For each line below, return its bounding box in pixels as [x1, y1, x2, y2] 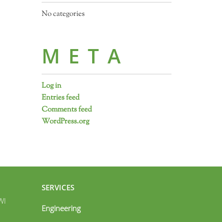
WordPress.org [41, 116, 89, 127]
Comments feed [41, 105, 92, 115]
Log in [41, 81, 61, 91]
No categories [41, 9, 85, 19]
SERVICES [41, 182, 74, 192]
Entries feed [41, 93, 79, 103]
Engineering [41, 203, 81, 213]
